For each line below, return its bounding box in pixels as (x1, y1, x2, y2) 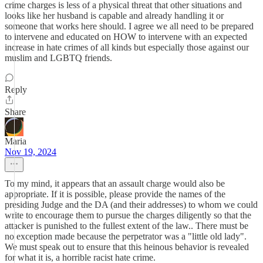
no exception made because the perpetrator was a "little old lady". (5, 231, 247, 241)
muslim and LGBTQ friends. (5, 53, 112, 63)
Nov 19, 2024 (5, 147, 56, 157)
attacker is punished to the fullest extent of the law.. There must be (5, 221, 248, 231)
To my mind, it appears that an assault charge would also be (5, 178, 225, 188)
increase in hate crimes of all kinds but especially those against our (5, 42, 249, 52)
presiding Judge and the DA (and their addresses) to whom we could (5, 200, 258, 210)
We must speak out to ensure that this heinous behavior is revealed (5, 242, 249, 252)
